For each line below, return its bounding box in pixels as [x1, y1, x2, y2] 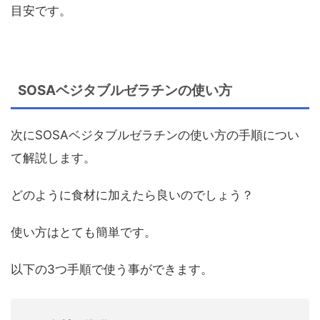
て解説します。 [11, 150, 96, 165]
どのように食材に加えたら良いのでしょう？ [11, 187, 254, 202]
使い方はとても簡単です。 [11, 224, 156, 239]
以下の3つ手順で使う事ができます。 [11, 261, 213, 276]
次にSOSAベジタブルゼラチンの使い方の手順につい [11, 127, 299, 142]
